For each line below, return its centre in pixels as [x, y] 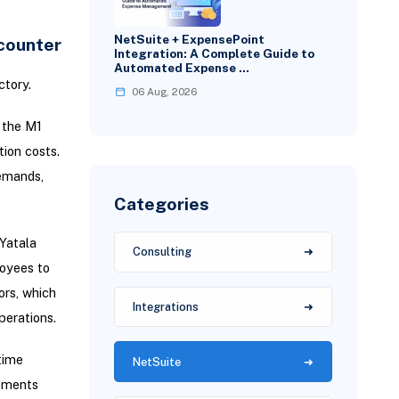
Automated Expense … [182, 68]
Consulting [163, 252]
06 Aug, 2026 [165, 91]
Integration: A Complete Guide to [215, 54]
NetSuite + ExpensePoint [190, 40]
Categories [162, 203]
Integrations [166, 306]
